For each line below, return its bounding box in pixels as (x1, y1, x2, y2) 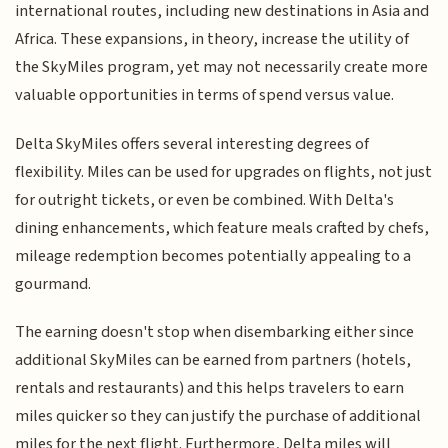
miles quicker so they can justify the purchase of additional (15, 404, 422, 429)
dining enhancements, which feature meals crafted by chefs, (15, 215, 430, 240)
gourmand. (15, 271, 92, 296)
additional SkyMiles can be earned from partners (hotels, (15, 348, 412, 373)
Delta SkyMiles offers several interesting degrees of (15, 131, 370, 156)
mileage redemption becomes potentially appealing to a (15, 243, 412, 268)
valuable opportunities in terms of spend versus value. (15, 83, 395, 108)
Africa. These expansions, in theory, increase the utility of (15, 27, 410, 52)
